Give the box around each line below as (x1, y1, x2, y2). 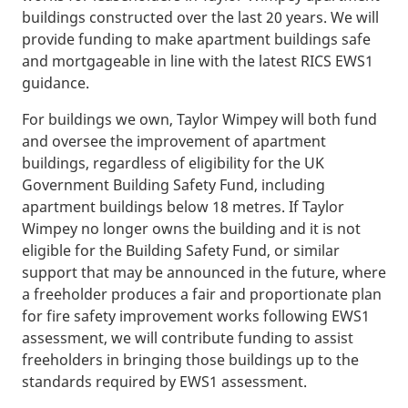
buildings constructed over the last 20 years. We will (22, 6, 379, 27)
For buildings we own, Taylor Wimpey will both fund (22, 108, 377, 129)
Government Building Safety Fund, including (22, 174, 325, 195)
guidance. (22, 72, 89, 93)
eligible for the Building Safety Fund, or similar (22, 240, 340, 260)
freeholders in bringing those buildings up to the (22, 349, 359, 370)
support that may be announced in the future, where (22, 261, 386, 282)
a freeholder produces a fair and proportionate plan (22, 283, 382, 304)
